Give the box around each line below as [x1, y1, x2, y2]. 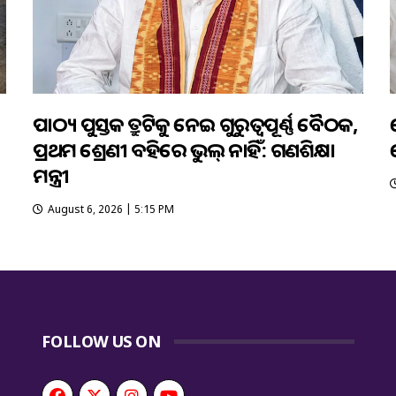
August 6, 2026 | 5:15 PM [48, 201, 175, 217]
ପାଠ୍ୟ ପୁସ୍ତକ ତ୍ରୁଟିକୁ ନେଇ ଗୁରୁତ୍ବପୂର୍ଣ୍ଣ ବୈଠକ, [33, 110, 357, 137]
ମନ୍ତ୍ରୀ [33, 161, 69, 188]
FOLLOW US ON [42, 330, 161, 352]
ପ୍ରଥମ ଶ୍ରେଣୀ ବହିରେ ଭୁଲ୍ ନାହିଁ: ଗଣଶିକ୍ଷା [33, 135, 335, 163]
